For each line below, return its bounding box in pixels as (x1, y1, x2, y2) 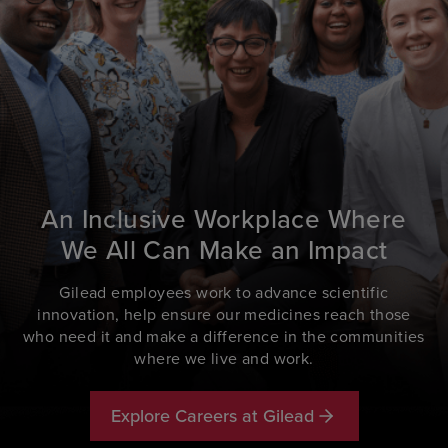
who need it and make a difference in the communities (23, 325, 425, 348)
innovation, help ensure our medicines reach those (37, 303, 411, 326)
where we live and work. (134, 347, 314, 370)
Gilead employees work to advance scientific (59, 281, 389, 304)
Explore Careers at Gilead (110, 403, 314, 429)
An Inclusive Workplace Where (41, 200, 407, 238)
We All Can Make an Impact (60, 231, 388, 269)
